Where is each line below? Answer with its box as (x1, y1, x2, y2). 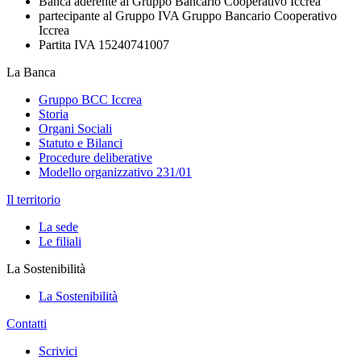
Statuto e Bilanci (39, 135, 122, 150)
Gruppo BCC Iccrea (39, 92, 142, 106)
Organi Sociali (39, 121, 112, 135)
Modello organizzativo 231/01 (39, 164, 192, 179)
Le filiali (39, 234, 81, 248)
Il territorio (6, 192, 60, 206)
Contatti (6, 316, 47, 330)
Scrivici (39, 343, 77, 358)
